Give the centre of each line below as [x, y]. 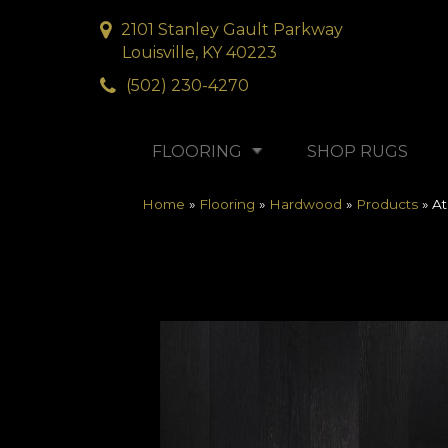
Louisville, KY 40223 [199, 52]
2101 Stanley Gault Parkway [232, 29]
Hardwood [305, 204]
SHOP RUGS [357, 151]
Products [387, 204]
